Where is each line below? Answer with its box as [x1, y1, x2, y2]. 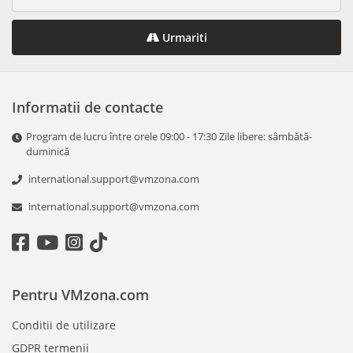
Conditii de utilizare [12, 318, 116, 333]
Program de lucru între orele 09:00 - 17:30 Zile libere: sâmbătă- [26, 129, 312, 144]
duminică [26, 144, 69, 159]
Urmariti [158, 30, 207, 46]
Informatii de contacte [12, 98, 163, 117]
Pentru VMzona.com [12, 285, 149, 305]
